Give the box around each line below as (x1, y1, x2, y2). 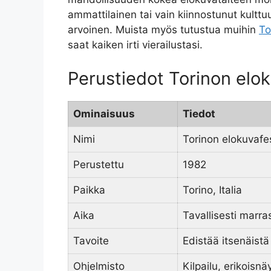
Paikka (73, 183, 105, 196)
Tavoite (73, 234, 109, 247)
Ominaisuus (73, 107, 135, 120)
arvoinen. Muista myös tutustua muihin (68, 24, 259, 36)
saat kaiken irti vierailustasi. (68, 39, 203, 51)
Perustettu (73, 158, 124, 171)
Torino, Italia (183, 183, 242, 196)
